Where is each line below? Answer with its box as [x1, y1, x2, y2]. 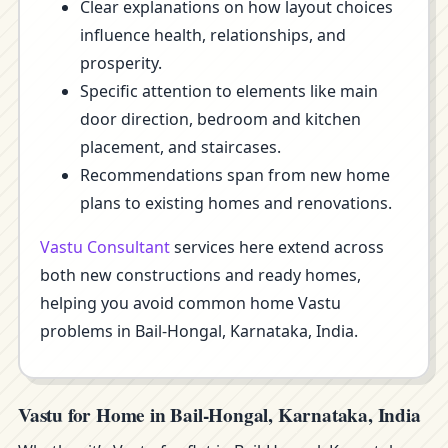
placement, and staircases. [80, 136, 281, 158]
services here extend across [170, 236, 384, 258]
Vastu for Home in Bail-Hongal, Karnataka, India [18, 401, 421, 429]
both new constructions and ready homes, [40, 264, 361, 286]
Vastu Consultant [40, 236, 170, 258]
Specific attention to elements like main [80, 80, 378, 102]
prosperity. [80, 52, 162, 74]
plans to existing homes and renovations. [80, 192, 392, 214]
